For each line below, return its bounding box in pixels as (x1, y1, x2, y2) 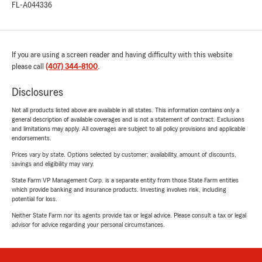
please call (12, 63, 46, 71)
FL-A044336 (12, 1, 52, 10)
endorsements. (12, 135, 51, 142)
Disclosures (12, 87, 63, 99)
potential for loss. (12, 195, 57, 203)
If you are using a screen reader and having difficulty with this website (12, 51, 232, 60)
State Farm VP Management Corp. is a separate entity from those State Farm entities (12, 177, 239, 184)
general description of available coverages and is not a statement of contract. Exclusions (12, 116, 244, 123)
